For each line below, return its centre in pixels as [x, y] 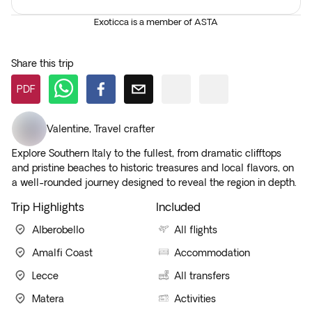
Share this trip [42, 63]
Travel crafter [124, 128]
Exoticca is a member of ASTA [156, 22]
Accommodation [212, 253]
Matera [48, 299]
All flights [196, 230]
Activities [195, 299]
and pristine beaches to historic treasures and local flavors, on [153, 168]
